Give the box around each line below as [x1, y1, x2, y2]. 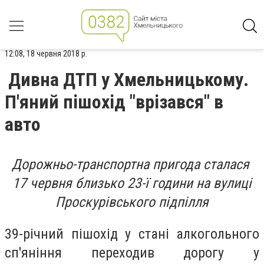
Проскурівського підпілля [55, 194, 209, 210]
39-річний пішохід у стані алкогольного [5, 225, 259, 242]
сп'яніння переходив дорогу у [5, 244, 259, 261]
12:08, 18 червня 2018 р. [5, 48, 87, 59]
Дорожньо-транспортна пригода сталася [11, 156, 253, 173]
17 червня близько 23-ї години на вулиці [12, 175, 252, 192]
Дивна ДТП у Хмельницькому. [8, 68, 249, 91]
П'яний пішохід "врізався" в [5, 91, 223, 113]
